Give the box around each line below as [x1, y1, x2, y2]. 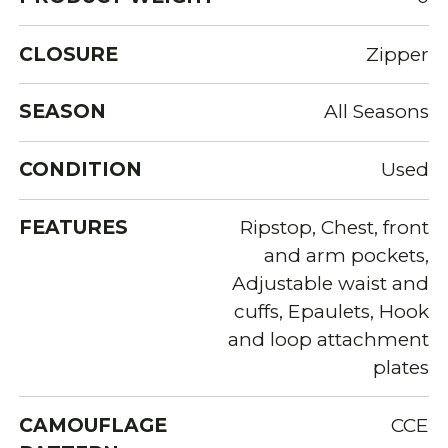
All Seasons [323, 100, 429, 124]
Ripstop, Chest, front [239, 215, 429, 239]
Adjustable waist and [231, 271, 429, 295]
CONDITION [19, 158, 143, 182]
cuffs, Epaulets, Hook [233, 299, 429, 323]
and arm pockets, [263, 243, 429, 267]
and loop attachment [227, 327, 429, 351]
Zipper [365, 42, 429, 66]
